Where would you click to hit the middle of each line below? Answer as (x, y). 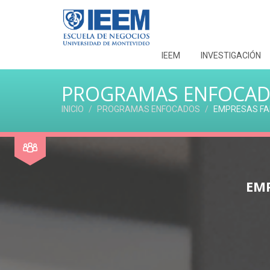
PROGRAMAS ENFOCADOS (149, 109)
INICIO (73, 109)
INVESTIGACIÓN (231, 55)
